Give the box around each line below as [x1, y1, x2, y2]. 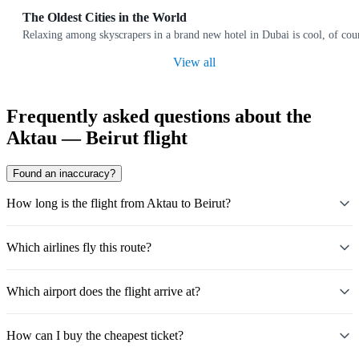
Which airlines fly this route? [6, 240, 151, 255]
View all [172, 55, 216, 70]
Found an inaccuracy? [13, 167, 115, 180]
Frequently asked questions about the [6, 106, 312, 127]
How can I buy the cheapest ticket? [6, 329, 184, 343]
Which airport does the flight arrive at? [6, 284, 200, 299]
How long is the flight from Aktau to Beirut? [6, 196, 231, 211]
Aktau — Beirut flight [6, 127, 188, 149]
